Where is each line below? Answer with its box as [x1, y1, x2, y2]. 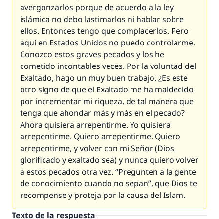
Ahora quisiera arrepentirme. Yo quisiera [20, 119, 171, 130]
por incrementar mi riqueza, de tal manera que [20, 96, 194, 107]
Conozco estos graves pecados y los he [20, 49, 164, 60]
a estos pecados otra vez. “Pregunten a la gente [20, 166, 196, 177]
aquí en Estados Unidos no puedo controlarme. [20, 37, 195, 48]
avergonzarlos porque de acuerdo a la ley [20, 2, 174, 13]
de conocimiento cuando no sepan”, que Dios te [20, 178, 197, 189]
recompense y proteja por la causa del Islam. [20, 190, 185, 200]
